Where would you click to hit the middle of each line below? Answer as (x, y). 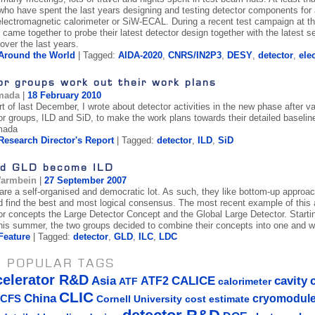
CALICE (193, 281)
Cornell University (139, 299)
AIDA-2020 (140, 56)
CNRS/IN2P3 (194, 56)
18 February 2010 (64, 96)
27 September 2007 (85, 181)
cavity (290, 281)
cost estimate (217, 299)
